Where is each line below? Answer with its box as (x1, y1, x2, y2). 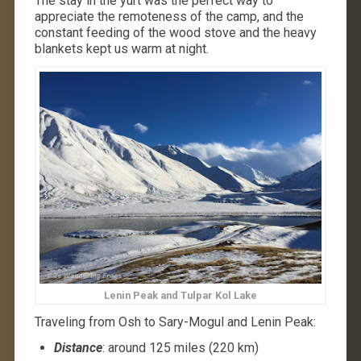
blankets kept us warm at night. (34, 41, 209, 57)
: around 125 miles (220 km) (102, 339, 259, 355)
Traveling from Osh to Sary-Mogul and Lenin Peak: (34, 313, 316, 330)
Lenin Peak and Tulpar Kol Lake (104, 288, 257, 301)
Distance (53, 339, 102, 355)
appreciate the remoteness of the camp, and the (34, 9, 304, 25)
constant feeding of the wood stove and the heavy (34, 25, 317, 41)
